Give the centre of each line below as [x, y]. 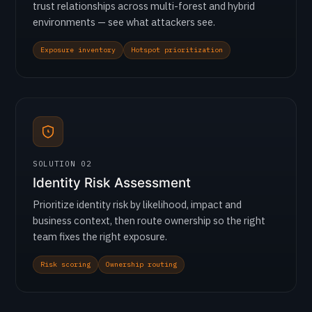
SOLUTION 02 [62, 164]
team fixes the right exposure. [100, 236]
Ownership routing [141, 264]
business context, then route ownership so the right [149, 220]
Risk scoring [65, 264]
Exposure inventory [78, 50]
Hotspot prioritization [177, 50]
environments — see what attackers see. [124, 22]
